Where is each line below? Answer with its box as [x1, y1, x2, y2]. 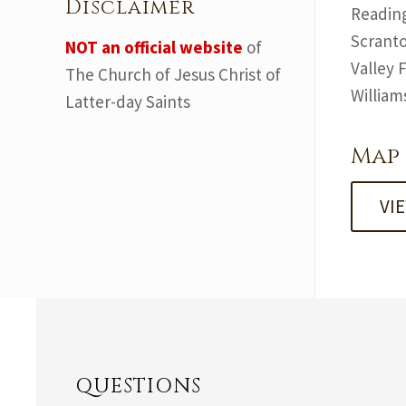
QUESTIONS [76, 373, 201, 400]
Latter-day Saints [65, 91, 190, 112]
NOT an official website [65, 36, 243, 58]
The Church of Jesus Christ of [65, 63, 281, 85]
